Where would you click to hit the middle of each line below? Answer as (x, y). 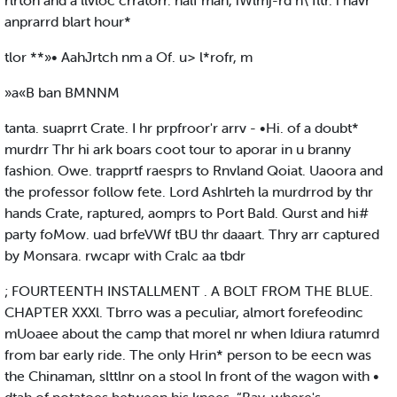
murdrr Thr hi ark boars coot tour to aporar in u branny (178, 149)
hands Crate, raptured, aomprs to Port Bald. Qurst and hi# (187, 213)
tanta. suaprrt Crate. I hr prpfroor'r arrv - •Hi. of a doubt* (182, 128)
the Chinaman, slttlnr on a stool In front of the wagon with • (192, 376)
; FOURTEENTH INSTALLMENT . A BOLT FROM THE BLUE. (189, 291)
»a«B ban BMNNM (62, 93)
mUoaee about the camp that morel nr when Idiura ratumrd (192, 334)
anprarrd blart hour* (68, 22)
